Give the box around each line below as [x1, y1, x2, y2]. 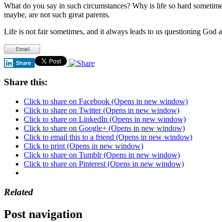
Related [4, 186, 33, 197]
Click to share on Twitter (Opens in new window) [24, 106, 179, 114]
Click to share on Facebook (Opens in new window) [24, 97, 188, 106]
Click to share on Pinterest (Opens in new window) [24, 159, 184, 168]
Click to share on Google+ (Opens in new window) [24, 123, 185, 132]
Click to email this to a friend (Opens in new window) [24, 132, 192, 141]
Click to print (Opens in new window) [24, 141, 143, 150]
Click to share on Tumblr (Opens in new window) [24, 150, 180, 159]
